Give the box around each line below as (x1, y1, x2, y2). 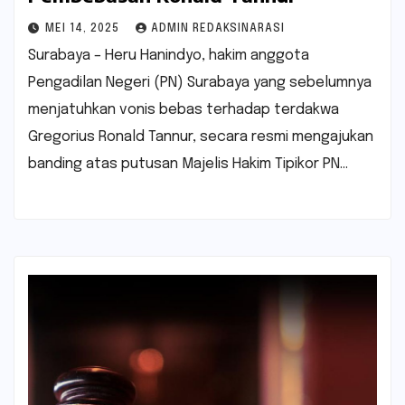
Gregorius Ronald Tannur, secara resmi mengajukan (28, 128, 373, 145)
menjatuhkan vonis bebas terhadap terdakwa (28, 101, 339, 118)
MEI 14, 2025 (45, 23, 123, 34)
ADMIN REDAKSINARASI (151, 23, 285, 34)
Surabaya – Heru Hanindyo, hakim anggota (28, 47, 309, 63)
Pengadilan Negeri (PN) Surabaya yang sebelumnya (28, 74, 372, 90)
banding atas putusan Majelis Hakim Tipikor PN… (28, 155, 348, 172)
